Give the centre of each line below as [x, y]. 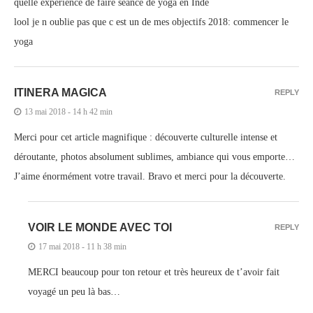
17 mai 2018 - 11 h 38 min [82, 246]
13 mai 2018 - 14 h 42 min [68, 111]
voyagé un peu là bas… [74, 291]
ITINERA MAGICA [60, 92]
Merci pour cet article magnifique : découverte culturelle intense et [146, 137]
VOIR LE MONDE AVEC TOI [100, 227]
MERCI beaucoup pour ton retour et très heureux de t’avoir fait [154, 272]
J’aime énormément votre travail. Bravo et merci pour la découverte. [150, 176]
